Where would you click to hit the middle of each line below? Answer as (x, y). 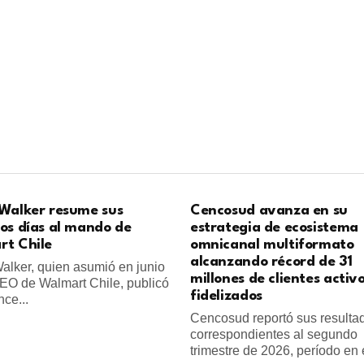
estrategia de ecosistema (274, 228)
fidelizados (226, 297)
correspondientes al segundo (274, 335)
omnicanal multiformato (272, 245)
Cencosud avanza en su (269, 211)
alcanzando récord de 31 (271, 262)
